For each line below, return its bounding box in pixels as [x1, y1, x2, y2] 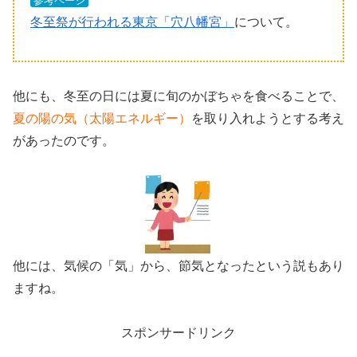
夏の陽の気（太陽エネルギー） [13, 111, 191, 125]
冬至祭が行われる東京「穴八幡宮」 [30, 15, 234, 29]
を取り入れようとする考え [191, 111, 344, 125]
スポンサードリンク [121, 326, 236, 340]
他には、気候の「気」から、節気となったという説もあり [13, 258, 344, 273]
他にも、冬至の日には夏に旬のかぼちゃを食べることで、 [13, 88, 344, 103]
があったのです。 [13, 133, 115, 147]
